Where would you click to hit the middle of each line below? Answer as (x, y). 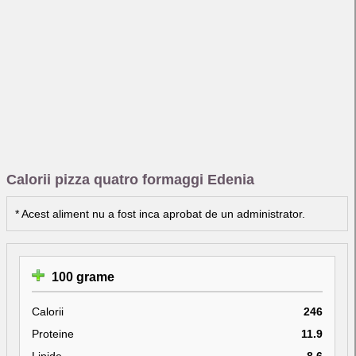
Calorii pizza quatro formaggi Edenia (130, 179)
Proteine (53, 333)
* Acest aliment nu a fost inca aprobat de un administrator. (160, 213)
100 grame (81, 277)
